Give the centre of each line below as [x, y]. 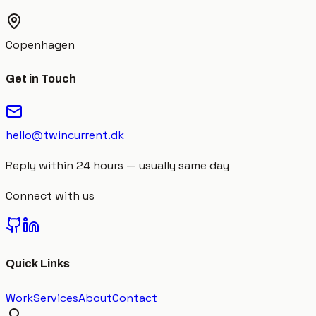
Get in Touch [41, 78]
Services [56, 298]
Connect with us [50, 196]
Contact [135, 298]
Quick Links [38, 264]
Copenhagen [40, 44]
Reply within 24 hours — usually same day [117, 166]
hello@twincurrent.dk [65, 135]
